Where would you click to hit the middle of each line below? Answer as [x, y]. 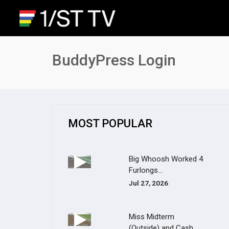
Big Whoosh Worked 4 [166, 159]
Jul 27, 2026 [149, 183]
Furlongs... [146, 170]
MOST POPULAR [110, 123]
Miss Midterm [152, 217]
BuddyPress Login [114, 60]
